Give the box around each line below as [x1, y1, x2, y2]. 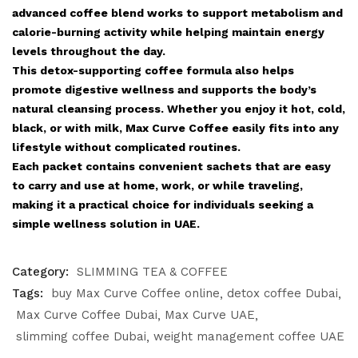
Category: [12, 265, 73, 279]
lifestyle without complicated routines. [12, 141, 241, 153]
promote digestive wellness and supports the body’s [12, 83, 316, 96]
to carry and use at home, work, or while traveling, [12, 179, 303, 192]
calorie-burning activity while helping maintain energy [12, 26, 324, 38]
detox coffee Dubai [227, 286, 338, 300]
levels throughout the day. [12, 45, 165, 58]
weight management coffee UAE [153, 329, 344, 344]
